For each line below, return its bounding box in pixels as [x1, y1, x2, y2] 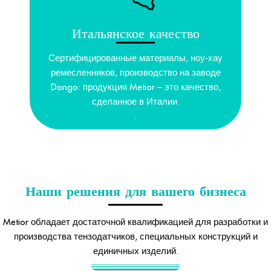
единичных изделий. [93, 245, 178, 257]
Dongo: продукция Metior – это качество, [50, 81, 221, 93]
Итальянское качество [71, 27, 200, 41]
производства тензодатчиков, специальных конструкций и [13, 230, 258, 243]
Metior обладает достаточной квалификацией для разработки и [3, 216, 268, 228]
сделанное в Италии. [91, 96, 180, 108]
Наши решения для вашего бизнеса [25, 185, 246, 199]
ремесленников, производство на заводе [50, 67, 221, 79]
